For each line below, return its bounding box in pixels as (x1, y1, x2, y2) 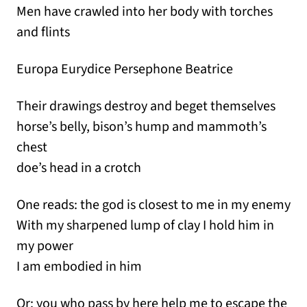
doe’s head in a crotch (16, 158, 141, 178)
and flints (16, 23, 70, 42)
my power (16, 236, 73, 256)
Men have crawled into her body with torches (16, 2, 273, 22)
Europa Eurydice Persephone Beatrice (16, 60, 233, 79)
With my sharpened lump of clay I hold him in (16, 216, 274, 236)
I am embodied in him (16, 257, 142, 277)
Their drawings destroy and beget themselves (16, 97, 275, 116)
